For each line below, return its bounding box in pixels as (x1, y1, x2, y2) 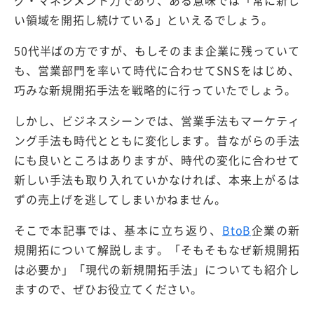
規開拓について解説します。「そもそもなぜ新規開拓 (14, 241, 300, 259)
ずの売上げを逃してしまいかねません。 (14, 191, 226, 208)
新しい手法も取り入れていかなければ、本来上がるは (14, 171, 300, 189)
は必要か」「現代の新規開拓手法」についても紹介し (14, 261, 300, 278)
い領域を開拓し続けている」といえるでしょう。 (14, 11, 273, 29)
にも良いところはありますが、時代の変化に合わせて (14, 151, 300, 169)
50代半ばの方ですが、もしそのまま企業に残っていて (14, 42, 300, 60)
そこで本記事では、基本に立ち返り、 (14, 221, 222, 239)
